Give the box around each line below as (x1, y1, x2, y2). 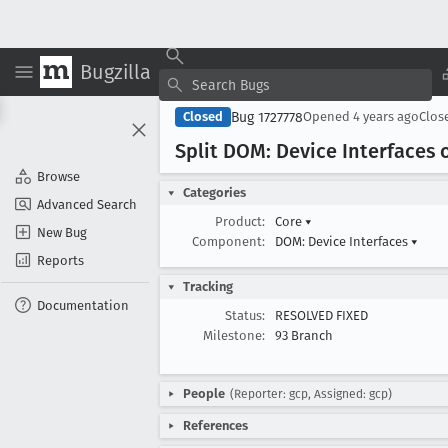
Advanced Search (37, 196, 137, 212)
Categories (183, 185, 246, 200)
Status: (225, 308, 265, 323)
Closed (183, 109, 223, 124)
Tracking (183, 279, 233, 294)
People (183, 386, 225, 401)
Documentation (37, 297, 129, 313)
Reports (37, 252, 84, 268)
